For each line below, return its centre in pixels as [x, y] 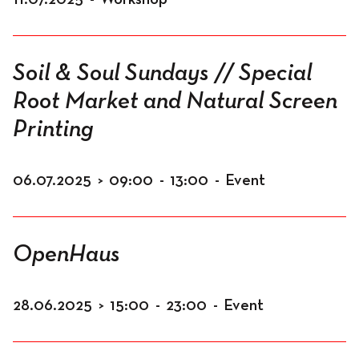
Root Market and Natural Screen [175, 102]
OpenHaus [67, 255]
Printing [53, 130]
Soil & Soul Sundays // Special [162, 74]
